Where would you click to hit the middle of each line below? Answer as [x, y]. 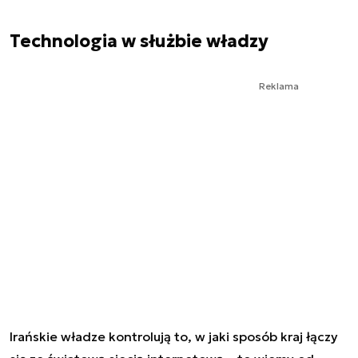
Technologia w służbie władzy [139, 42]
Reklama [279, 86]
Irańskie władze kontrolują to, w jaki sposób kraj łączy [174, 337]
